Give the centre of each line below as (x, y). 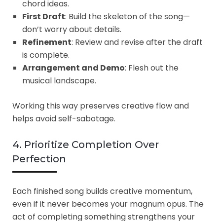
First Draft (44, 16)
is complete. (46, 55)
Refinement (47, 42)
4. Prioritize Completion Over (86, 144)
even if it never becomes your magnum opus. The (108, 204)
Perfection (39, 159)
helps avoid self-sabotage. (64, 118)
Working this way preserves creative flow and (101, 106)
